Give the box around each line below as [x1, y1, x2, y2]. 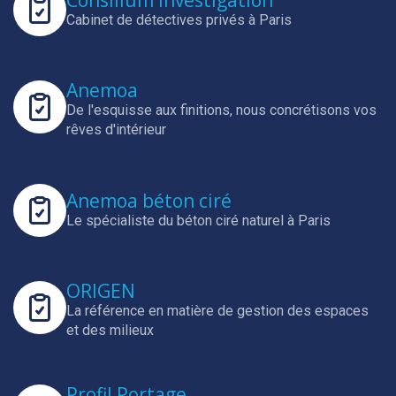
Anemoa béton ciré [66, 187, 232, 213]
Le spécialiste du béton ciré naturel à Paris [66, 211, 331, 229]
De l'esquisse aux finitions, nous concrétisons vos [66, 102, 377, 118]
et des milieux [66, 322, 154, 339]
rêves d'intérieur [66, 121, 166, 138]
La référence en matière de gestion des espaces [66, 302, 369, 319]
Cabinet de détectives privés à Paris [66, 11, 292, 28]
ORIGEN [66, 278, 135, 303]
